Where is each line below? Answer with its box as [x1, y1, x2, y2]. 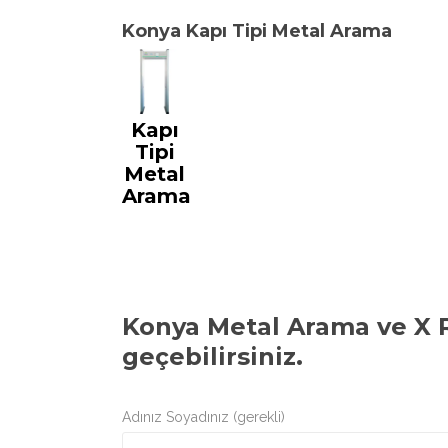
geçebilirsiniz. [122, 342, 303, 372]
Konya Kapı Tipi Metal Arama [122, 20, 392, 42]
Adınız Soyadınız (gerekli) [122, 409, 285, 426]
